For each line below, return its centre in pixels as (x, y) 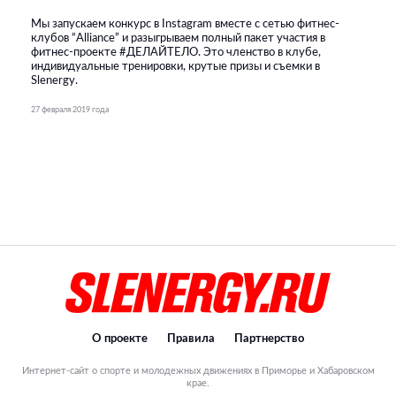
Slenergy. (54, 81)
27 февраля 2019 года (70, 110)
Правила (191, 339)
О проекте (120, 339)
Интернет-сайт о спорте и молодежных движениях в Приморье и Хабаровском (198, 371)
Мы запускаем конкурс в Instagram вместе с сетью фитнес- (185, 25)
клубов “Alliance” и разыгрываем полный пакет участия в (178, 39)
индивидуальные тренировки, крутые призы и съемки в (175, 67)
